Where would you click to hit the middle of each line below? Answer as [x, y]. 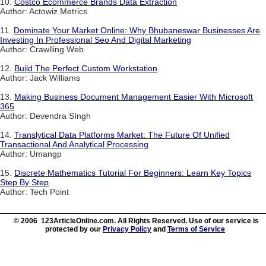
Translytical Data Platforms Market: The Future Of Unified [122, 135]
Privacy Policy [127, 229]
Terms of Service [196, 229]
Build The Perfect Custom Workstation [86, 69]
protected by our [74, 229]
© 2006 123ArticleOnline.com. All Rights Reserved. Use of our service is [136, 221]
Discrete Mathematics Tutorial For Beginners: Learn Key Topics [133, 173]
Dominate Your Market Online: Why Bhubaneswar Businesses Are [137, 31]
